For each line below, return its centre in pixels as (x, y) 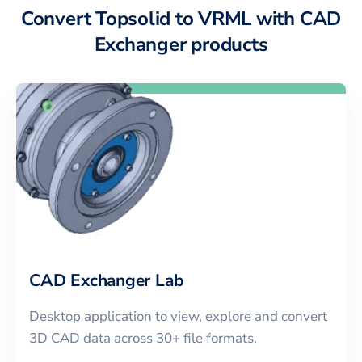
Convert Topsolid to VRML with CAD (181, 19)
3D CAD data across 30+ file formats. (143, 338)
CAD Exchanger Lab (107, 280)
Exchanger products (181, 45)
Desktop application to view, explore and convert (178, 316)
